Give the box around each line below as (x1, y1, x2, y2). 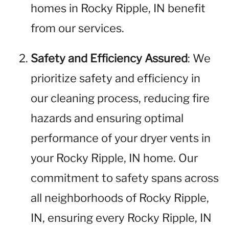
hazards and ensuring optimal (31, 111, 184, 125)
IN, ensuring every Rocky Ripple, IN (31, 211, 212, 224)
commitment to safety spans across (31, 171, 219, 185)
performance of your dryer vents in (31, 131, 211, 145)
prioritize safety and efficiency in (31, 72, 200, 85)
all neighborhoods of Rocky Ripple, (31, 191, 209, 204)
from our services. (31, 21, 124, 35)
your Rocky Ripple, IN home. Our (31, 151, 198, 165)
